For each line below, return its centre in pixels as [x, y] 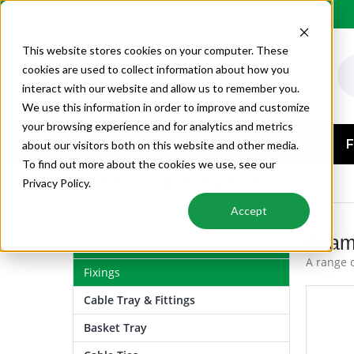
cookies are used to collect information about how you [156, 69]
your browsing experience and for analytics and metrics [158, 126]
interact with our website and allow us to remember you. [161, 88]
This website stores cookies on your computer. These [155, 50]
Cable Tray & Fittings [139, 300]
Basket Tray [115, 328]
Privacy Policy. [56, 183]
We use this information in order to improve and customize [166, 107]
